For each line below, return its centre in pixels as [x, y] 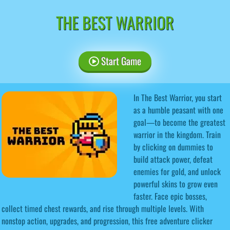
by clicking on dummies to [173, 147]
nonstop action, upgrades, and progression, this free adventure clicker [107, 221]
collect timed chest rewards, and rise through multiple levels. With [103, 208]
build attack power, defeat [173, 159]
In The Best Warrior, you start [178, 97]
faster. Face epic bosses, [170, 196]
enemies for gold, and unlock [177, 171]
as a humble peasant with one [178, 110]
